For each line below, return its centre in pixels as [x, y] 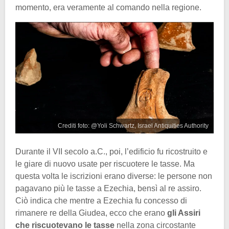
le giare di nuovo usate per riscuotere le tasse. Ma [105, 164]
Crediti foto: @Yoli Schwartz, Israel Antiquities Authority [133, 125]
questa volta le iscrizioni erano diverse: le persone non [114, 176]
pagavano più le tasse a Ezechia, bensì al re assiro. [108, 188]
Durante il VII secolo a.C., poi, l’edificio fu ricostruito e [111, 151]
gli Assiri [184, 213]
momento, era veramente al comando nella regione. [108, 7]
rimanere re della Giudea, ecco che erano [91, 213]
